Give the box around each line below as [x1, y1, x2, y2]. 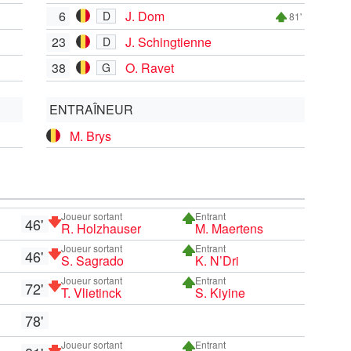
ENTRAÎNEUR [49, 100, 133, 118]
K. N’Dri [195, 251, 240, 270]
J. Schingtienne [125, 32, 212, 51]
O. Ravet [125, 58, 174, 77]
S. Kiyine [195, 283, 246, 302]
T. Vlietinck [60, 283, 121, 302]
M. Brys [70, 126, 111, 145]
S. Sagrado [60, 251, 124, 270]
